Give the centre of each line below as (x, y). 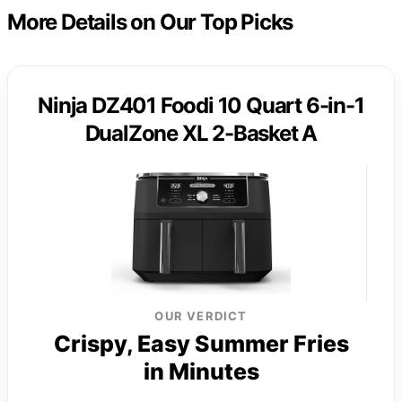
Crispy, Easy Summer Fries (201, 344)
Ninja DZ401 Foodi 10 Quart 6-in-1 (201, 106)
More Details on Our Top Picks (150, 22)
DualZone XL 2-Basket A (201, 134)
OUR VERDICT (201, 316)
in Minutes (201, 372)
